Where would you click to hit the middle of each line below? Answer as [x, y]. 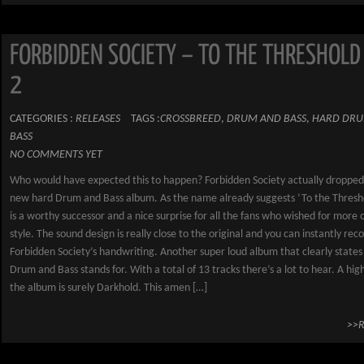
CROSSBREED [191, 119]
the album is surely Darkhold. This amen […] [108, 288]
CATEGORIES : [43, 119]
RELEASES [98, 119]
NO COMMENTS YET [56, 155]
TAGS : [145, 119]
